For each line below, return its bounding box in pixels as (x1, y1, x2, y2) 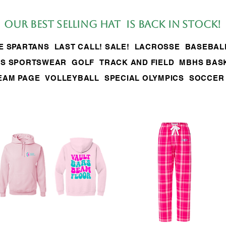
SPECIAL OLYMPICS (104, 73, 184, 82)
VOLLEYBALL (45, 73, 99, 82)
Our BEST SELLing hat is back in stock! (4, 18, 221, 30)
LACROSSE (134, 42, 180, 51)
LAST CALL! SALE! (54, 42, 130, 51)
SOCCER (189, 73, 224, 82)
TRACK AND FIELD (99, 58, 175, 67)
